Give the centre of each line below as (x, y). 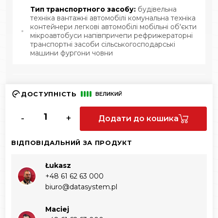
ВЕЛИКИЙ (109, 94)
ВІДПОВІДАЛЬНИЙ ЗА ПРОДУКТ (72, 142)
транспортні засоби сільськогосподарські (103, 44)
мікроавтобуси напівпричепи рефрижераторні (111, 35)
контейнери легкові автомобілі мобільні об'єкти (113, 27)
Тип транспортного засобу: (84, 9)
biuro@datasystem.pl (81, 187)
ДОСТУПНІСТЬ (49, 94)
